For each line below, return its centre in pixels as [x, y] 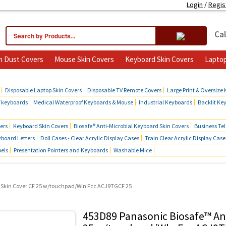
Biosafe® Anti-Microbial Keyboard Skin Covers [131, 126]
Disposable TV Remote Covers [124, 90]
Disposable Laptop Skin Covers [43, 90]
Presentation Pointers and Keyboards [61, 150]
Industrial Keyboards [165, 102]
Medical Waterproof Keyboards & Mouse [83, 102]
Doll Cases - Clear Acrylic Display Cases [90, 138]
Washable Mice [133, 150]
